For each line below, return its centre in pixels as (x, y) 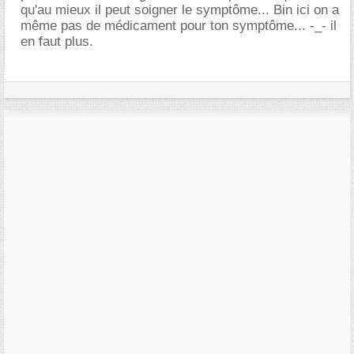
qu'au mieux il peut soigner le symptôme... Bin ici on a (180, 9)
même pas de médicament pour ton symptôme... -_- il (179, 25)
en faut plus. (57, 41)
